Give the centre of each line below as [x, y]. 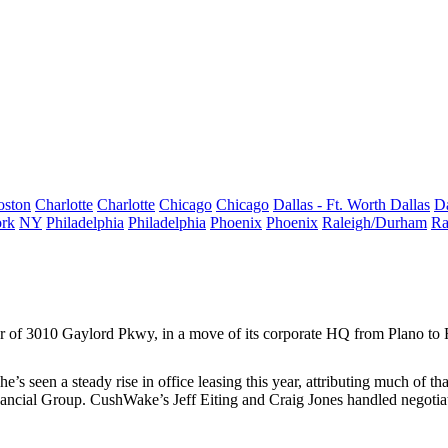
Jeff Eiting [205, 399]
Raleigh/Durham [374, 222]
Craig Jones [306, 399]
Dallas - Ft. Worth [331, 204]
